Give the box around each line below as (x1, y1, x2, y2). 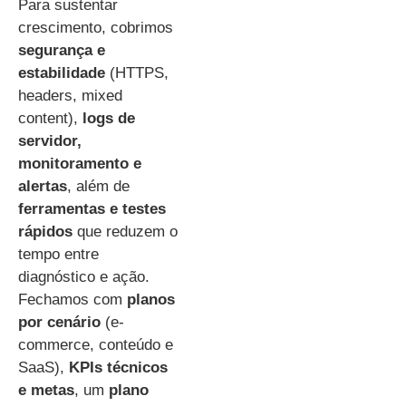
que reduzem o (72, 222, 178, 240)
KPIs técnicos (69, 358, 168, 376)
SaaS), (18, 358, 69, 376)
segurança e (18, 41, 105, 59)
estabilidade (18, 63, 105, 82)
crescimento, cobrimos (18, 18, 173, 36)
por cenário (18, 313, 101, 331)
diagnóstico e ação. (18, 267, 150, 285)
